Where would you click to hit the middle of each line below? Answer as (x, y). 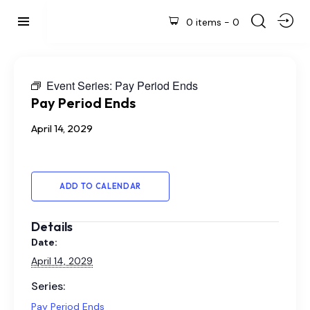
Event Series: (81, 85)
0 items (203, 22)
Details (52, 226)
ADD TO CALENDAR (100, 186)
